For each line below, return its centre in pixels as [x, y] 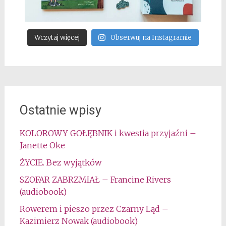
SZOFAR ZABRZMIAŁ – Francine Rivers [95, 179]
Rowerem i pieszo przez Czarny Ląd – [94, 209]
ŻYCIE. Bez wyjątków [60, 162]
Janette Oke [42, 145]
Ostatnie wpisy [60, 110]
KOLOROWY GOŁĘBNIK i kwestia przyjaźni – [108, 133]
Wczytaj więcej [57, 37]
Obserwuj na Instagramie [151, 37]
